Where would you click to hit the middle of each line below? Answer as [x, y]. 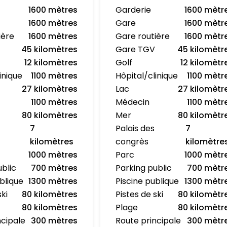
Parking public [144, 168]
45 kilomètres [50, 49]
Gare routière [143, 36]
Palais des [135, 128]
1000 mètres [53, 155]
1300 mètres [53, 181]
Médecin [133, 102]
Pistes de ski [140, 194]
